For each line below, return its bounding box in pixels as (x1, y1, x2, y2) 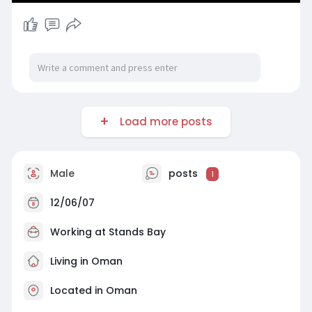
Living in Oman (47, 253, 123, 268)
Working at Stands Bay (49, 224, 166, 239)
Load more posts (114, 114, 212, 129)
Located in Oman (49, 283, 137, 297)
